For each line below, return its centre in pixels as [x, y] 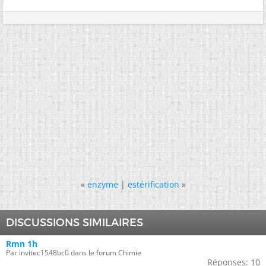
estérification [153, 184]
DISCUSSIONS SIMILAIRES [75, 223]
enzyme [102, 184]
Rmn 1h [22, 244]
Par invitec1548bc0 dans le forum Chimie [74, 253]
